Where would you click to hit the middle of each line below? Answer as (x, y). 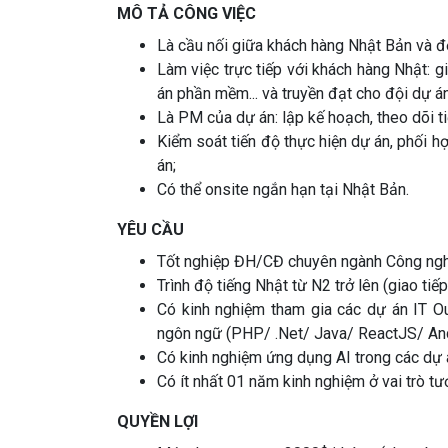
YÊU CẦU (150, 230)
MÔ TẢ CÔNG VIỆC (186, 14)
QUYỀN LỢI (157, 422)
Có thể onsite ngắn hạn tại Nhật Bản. (283, 190)
